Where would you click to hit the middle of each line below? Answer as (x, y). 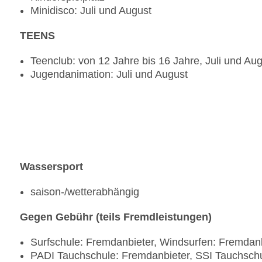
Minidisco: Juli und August (91, 11)
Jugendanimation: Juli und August (109, 75)
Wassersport (51, 167)
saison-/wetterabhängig (85, 192)
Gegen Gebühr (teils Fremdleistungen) (116, 217)
